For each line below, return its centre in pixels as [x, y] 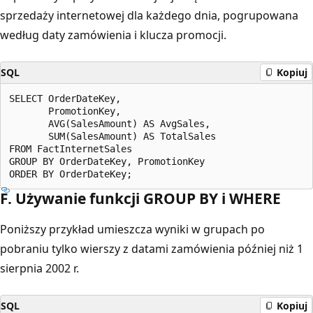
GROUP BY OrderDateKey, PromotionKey [107, 161]
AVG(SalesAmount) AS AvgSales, [110, 123]
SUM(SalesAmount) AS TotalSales [112, 136]
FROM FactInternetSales [71, 148]
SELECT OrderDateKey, [65, 98]
